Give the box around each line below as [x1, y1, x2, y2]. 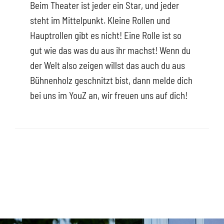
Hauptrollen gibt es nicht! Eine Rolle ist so [29, 29, 181, 41]
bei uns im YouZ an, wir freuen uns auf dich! [29, 89, 187, 101]
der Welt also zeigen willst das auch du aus [29, 59, 185, 71]
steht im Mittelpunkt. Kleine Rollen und [29, 14, 170, 26]
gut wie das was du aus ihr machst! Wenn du [29, 44, 190, 56]
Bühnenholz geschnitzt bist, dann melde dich [29, 74, 192, 86]
